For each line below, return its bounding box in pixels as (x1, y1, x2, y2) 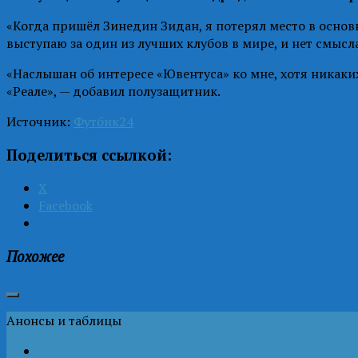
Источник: (6, 112, 74, 130)
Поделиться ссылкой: (6, 145, 172, 165)
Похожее (6, 246, 64, 266)
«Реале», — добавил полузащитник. (6, 82, 221, 100)
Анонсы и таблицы (6, 311, 121, 329)
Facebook (38, 197, 93, 215)
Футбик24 (74, 112, 133, 130)
